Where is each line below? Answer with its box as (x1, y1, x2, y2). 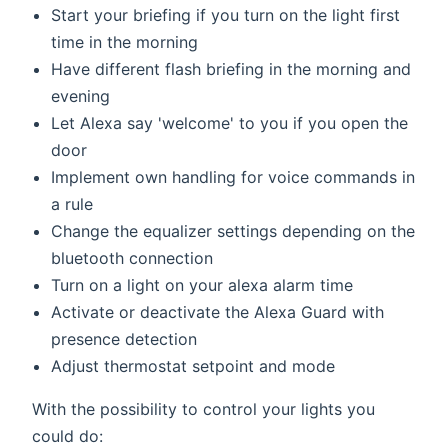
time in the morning (51, 32, 199, 53)
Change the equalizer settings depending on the (51, 221, 416, 242)
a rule (51, 194, 94, 215)
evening (51, 86, 111, 107)
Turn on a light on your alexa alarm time (51, 275, 354, 296)
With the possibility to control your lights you (32, 399, 375, 420)
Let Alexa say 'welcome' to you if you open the (51, 113, 409, 134)
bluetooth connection (51, 248, 214, 269)
